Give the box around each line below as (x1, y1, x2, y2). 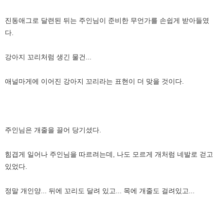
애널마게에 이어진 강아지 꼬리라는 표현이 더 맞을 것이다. (5, 77, 184, 85)
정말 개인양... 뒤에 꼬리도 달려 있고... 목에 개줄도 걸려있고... (5, 186, 195, 195)
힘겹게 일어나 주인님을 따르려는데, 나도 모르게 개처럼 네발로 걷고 (5, 150, 213, 158)
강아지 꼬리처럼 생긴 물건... (5, 53, 91, 61)
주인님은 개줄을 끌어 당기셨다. (5, 126, 101, 134)
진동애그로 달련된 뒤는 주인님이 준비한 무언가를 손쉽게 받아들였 (5, 16, 209, 24)
